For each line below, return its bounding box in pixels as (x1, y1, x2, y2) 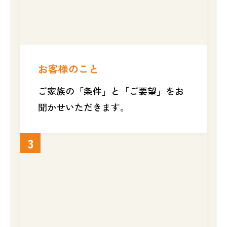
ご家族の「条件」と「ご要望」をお (38, 84, 184, 97)
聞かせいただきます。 (38, 100, 129, 113)
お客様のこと (38, 61, 99, 76)
